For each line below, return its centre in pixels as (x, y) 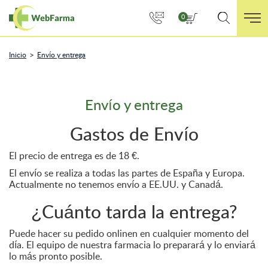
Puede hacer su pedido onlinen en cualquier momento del (129, 234)
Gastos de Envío (134, 134)
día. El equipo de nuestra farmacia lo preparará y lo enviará (132, 245)
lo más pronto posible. (57, 256)
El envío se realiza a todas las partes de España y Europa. (127, 173)
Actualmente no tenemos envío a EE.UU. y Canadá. (116, 185)
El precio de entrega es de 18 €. (75, 156)
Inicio (18, 55)
